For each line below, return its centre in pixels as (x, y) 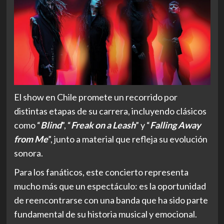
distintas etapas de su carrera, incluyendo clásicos (110, 111)
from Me (31, 139)
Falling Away (175, 125)
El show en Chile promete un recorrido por (95, 97)
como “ (27, 125)
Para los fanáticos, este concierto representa (101, 172)
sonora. (28, 153)
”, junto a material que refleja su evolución (127, 139)
